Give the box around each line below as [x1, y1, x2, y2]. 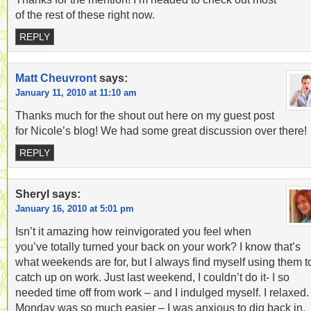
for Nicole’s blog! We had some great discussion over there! [15, 124, 307, 137]
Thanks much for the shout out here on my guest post [15, 109, 274, 121]
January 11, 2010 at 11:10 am [15, 87, 137, 98]
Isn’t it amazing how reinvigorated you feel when [15, 225, 251, 237]
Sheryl [15, 187, 49, 200]
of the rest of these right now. [15, 8, 155, 21]
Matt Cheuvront [15, 72, 96, 84]
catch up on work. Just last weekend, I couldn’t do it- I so [15, 271, 289, 283]
